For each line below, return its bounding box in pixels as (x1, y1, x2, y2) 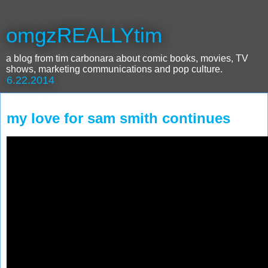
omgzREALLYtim (6, 24, 162, 47)
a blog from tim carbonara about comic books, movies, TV (6, 53, 248, 63)
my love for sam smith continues (7, 110, 230, 126)
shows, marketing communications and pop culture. (6, 64, 223, 74)
